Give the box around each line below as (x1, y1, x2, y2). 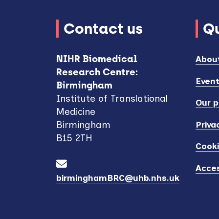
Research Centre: (56, 66, 138, 78)
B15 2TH (56, 132, 93, 144)
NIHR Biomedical (56, 53, 138, 65)
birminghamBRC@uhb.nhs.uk (56, 173, 180, 183)
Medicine (56, 106, 96, 118)
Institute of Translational (56, 93, 168, 105)
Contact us (64, 20, 143, 38)
